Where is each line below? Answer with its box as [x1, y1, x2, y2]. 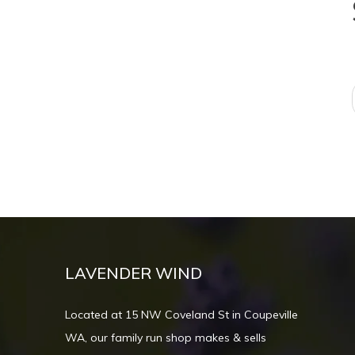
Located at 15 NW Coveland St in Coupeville [65, 307, 298, 322]
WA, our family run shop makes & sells [65, 330, 266, 345]
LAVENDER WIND [65, 263, 202, 283]
